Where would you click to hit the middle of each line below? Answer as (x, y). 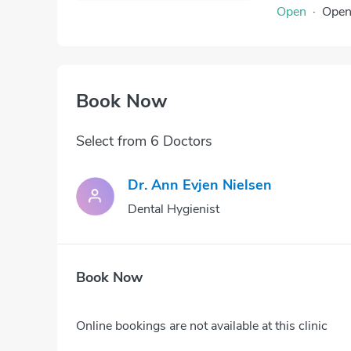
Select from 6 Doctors (144, 141)
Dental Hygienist (174, 209)
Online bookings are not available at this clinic (202, 326)
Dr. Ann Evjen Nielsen (200, 185)
